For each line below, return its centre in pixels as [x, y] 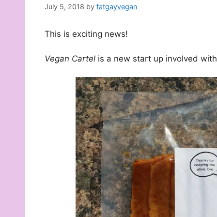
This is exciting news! [86, 34]
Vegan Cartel [70, 58]
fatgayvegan [117, 7]
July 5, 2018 [64, 7]
